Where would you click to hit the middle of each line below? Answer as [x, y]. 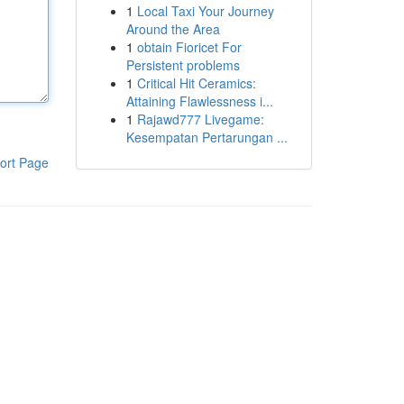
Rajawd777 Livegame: [200, 119]
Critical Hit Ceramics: [196, 83]
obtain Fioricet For [189, 47]
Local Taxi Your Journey [205, 11]
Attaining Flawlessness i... [199, 101]
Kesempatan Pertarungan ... [207, 137]
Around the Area [173, 29]
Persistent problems [183, 65]
